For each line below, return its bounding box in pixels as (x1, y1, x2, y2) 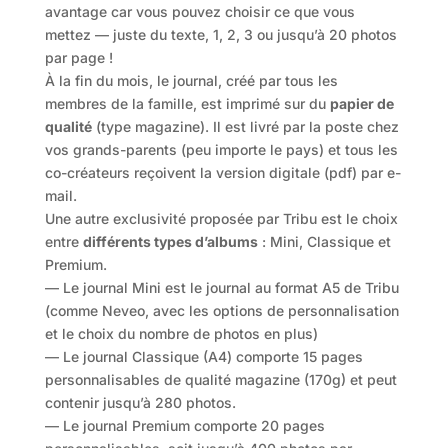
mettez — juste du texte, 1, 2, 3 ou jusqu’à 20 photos (44, 26, 397, 44)
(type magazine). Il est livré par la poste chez (91, 118, 399, 136)
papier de (329, 95, 394, 113)
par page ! (44, 49, 113, 67)
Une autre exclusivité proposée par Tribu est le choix (44, 210, 398, 228)
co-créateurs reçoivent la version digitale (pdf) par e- (44, 164, 401, 182)
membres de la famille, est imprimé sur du (44, 95, 330, 113)
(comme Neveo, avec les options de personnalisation (44, 302, 399, 320)
